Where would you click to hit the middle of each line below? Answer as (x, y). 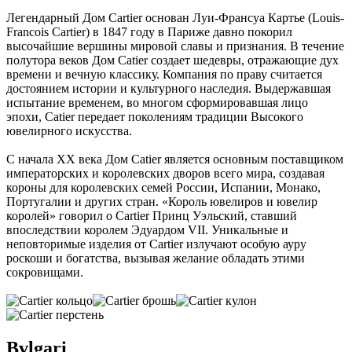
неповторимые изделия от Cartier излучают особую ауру (156, 244)
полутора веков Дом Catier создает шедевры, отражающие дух (172, 60)
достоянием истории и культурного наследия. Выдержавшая (169, 89)
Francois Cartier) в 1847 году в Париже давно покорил (149, 32)
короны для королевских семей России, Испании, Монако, (163, 188)
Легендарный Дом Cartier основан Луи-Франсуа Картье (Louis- (175, 18)
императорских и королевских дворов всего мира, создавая (165, 174)
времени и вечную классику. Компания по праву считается (164, 75)
